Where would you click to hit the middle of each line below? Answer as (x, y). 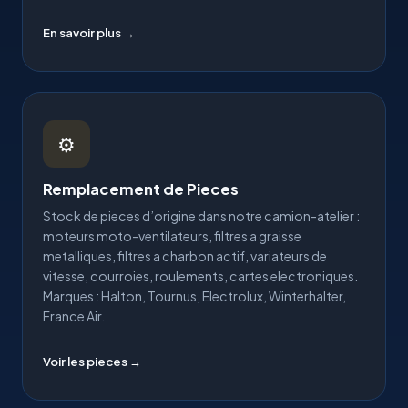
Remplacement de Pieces (141, 189)
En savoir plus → (89, 32)
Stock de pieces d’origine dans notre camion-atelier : (201, 216)
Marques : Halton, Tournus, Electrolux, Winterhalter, (194, 296)
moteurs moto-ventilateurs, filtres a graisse (172, 236)
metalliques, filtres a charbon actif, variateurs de (185, 256)
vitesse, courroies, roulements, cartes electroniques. (200, 276)
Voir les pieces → (92, 361)
